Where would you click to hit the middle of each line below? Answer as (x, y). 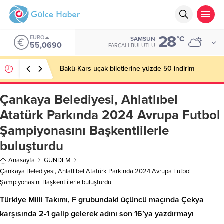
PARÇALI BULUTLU (132, 46)
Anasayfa (22, 160)
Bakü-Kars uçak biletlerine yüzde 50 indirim (127, 69)
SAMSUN (143, 39)
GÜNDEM (57, 160)
